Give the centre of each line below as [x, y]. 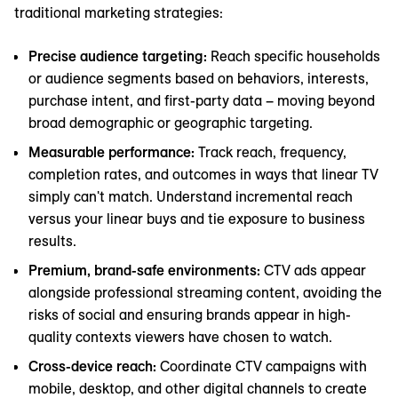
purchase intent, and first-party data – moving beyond [202, 100]
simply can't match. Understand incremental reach [191, 196]
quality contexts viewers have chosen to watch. [180, 336]
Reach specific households [295, 56]
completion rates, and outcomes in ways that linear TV [203, 174]
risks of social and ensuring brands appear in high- [190, 314]
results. [52, 240]
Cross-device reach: [94, 366]
